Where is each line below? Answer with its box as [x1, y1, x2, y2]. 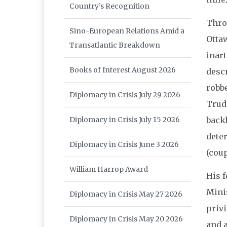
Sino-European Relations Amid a [69, 26, 184, 36]
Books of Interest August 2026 [69, 65, 176, 75]
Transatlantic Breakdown [69, 41, 160, 50]
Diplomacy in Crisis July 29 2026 [69, 90, 180, 100]
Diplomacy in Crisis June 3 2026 [69, 140, 179, 149]
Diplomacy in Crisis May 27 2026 [69, 190, 182, 199]
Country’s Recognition [69, 2, 149, 11]
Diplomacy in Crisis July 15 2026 [69, 115, 180, 125]
